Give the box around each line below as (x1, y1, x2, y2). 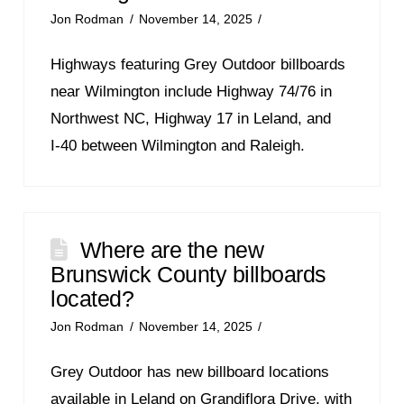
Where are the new (79, 236, 264, 262)
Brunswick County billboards (50, 261, 326, 287)
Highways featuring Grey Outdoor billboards (50, 55, 346, 73)
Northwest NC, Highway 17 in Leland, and (50, 109, 332, 127)
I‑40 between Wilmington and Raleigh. (50, 136, 306, 154)
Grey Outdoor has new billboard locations (50, 363, 330, 381)
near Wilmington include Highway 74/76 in (50, 82, 333, 100)
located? (50, 285, 134, 311)
